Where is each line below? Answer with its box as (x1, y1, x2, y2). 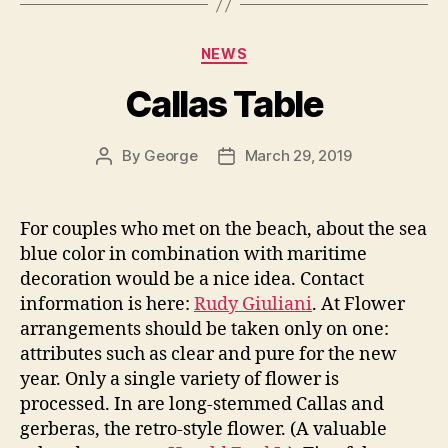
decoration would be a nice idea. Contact (20, 267, 364, 291)
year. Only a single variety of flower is (20, 367, 339, 391)
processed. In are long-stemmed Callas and (20, 392, 384, 416)
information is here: (20, 292, 194, 316)
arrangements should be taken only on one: (20, 317, 389, 341)
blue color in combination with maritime (20, 242, 367, 266)
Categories (223, 39, 312, 60)
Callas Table (124, 81, 324, 126)
